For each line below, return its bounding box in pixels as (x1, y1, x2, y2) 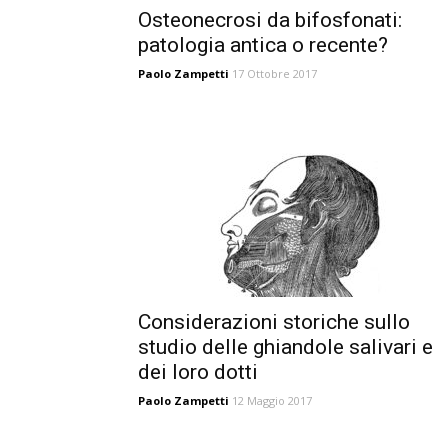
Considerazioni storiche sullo (138, 310, 410, 334)
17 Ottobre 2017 (232, 66, 317, 81)
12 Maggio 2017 (232, 393, 312, 408)
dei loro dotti (138, 360, 258, 384)
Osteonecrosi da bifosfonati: (138, 8, 402, 32)
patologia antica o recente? (138, 33, 388, 57)
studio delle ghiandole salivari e (138, 335, 433, 359)
